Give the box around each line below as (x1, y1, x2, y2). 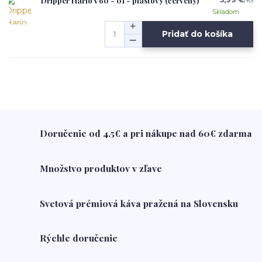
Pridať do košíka (162, 29, 233, 40)
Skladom (212, 8, 239, 16)
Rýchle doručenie (40, 232, 118, 244)
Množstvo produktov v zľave (40, 161, 163, 174)
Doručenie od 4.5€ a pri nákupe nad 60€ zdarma (40, 127, 253, 140)
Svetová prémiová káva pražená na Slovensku (40, 196, 239, 209)
